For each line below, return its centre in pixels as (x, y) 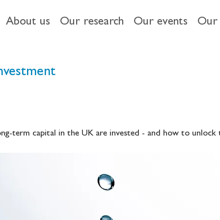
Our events (161, 23)
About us (28, 23)
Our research (92, 23)
